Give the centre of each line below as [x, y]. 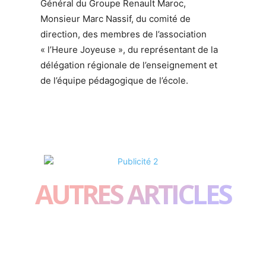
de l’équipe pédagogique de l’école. [114, 80]
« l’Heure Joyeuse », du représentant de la [129, 49]
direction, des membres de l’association [123, 34]
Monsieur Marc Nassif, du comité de [115, 18]
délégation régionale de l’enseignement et [129, 65]
